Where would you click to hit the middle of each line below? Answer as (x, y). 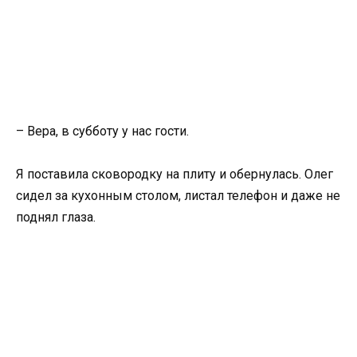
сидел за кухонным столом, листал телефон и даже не (178, 196)
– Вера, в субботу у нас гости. (102, 131)
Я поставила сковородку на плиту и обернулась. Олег (175, 175)
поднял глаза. (56, 218)
